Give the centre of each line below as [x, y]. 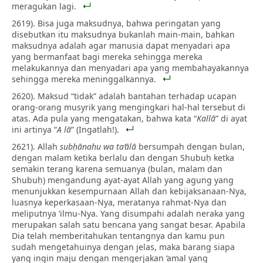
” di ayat [231, 118]
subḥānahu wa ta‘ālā [98, 146]
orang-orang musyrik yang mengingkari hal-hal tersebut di [129, 107]
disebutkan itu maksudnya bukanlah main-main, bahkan [123, 34]
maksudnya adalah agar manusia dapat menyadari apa [121, 45]
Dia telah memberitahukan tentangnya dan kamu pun [118, 235]
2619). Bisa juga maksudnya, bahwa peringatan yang [116, 23]
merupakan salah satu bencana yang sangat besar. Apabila [129, 224]
